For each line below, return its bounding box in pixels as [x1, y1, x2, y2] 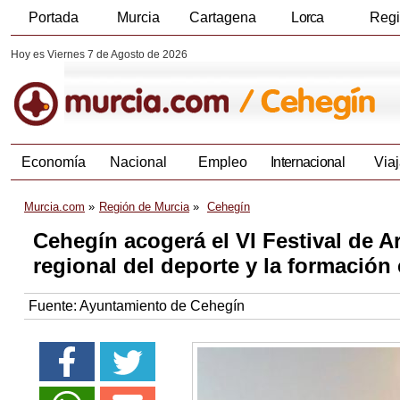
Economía [21, 154, 86, 171]
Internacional [271, 154, 345, 171]
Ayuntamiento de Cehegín [79, 298, 245, 314]
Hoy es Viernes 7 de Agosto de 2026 [11, 48, 187, 61]
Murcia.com [24, 200, 85, 214]
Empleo [198, 154, 247, 171]
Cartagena [189, 10, 256, 25]
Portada [28, 10, 79, 25]
